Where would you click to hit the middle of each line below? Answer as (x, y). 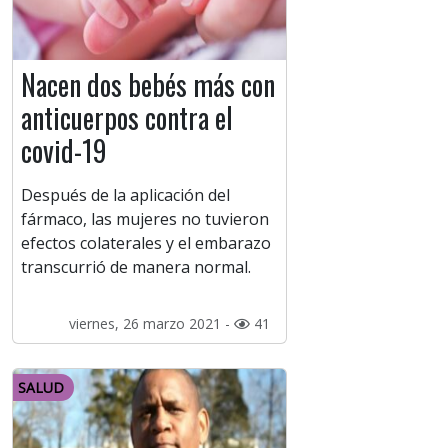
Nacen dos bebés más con (148, 85)
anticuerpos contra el (127, 118)
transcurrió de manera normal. (136, 267)
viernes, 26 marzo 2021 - (151, 324)
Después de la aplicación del (125, 195)
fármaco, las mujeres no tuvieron (145, 219)
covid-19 (64, 151)
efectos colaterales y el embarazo (146, 243)
